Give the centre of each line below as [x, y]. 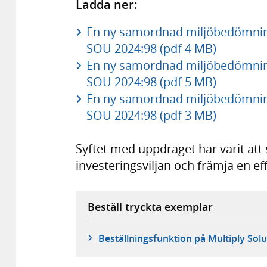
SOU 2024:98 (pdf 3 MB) [151, 116]
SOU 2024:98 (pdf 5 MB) [151, 82]
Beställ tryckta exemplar [150, 207]
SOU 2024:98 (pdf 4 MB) [151, 49]
